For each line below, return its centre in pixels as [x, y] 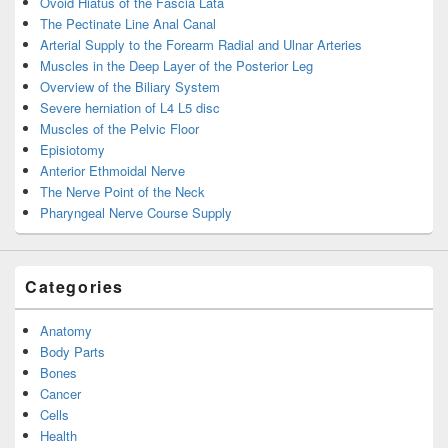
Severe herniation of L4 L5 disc [130, 107]
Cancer [60, 393]
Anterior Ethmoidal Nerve [112, 170]
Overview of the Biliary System [130, 86]
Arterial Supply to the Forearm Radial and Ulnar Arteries [201, 44]
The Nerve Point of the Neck [122, 191]
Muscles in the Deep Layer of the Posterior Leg [176, 65]
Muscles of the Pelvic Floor [119, 128]
